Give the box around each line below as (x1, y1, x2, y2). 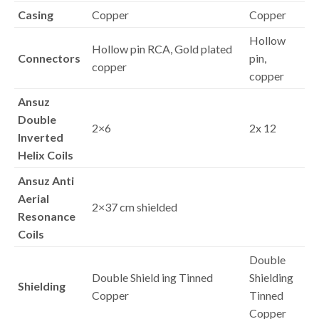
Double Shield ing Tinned (92, 271, 213, 285)
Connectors (18, 51, 80, 66)
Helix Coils (18, 148, 73, 162)
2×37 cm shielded (92, 200, 177, 214)
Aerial (18, 192, 49, 206)
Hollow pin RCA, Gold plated (92, 42, 232, 56)
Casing (18, 8, 53, 22)
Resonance (18, 209, 75, 224)
